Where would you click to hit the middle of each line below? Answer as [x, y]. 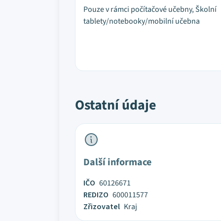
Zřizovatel [102, 207]
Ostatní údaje [116, 105]
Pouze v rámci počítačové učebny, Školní [150, 9]
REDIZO [96, 195]
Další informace [117, 162]
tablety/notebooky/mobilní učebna [142, 21]
